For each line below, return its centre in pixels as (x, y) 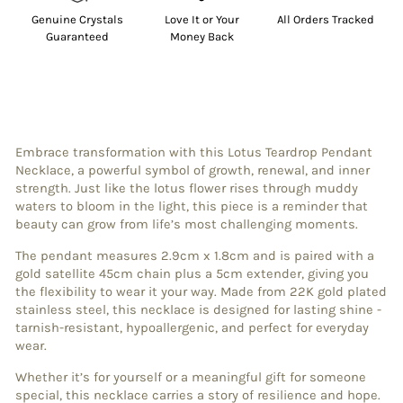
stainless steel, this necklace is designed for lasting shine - (198, 310)
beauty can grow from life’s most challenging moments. (187, 225)
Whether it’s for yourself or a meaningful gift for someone (191, 378)
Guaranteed (77, 37)
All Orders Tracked (326, 20)
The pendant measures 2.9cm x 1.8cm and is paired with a (195, 256)
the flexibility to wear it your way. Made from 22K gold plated (201, 292)
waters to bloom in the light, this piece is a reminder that (192, 207)
